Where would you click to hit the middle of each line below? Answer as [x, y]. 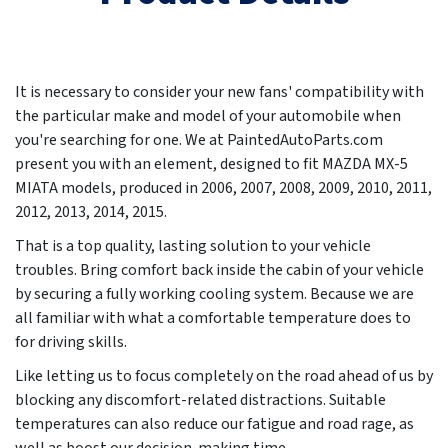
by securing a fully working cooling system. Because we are [214, 294]
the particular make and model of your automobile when [208, 116]
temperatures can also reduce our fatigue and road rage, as [214, 424]
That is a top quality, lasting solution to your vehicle [193, 246]
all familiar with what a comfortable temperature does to [213, 318]
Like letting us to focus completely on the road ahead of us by [224, 376]
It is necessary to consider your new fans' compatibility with [219, 92]
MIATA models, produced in [108, 188]
